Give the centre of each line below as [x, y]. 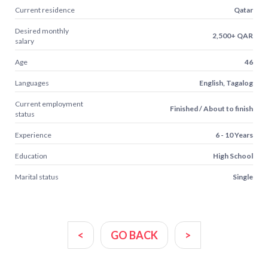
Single [243, 176]
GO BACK [134, 235]
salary [25, 41]
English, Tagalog [226, 83]
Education [31, 156]
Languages [32, 83]
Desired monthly [42, 31]
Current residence [45, 10]
